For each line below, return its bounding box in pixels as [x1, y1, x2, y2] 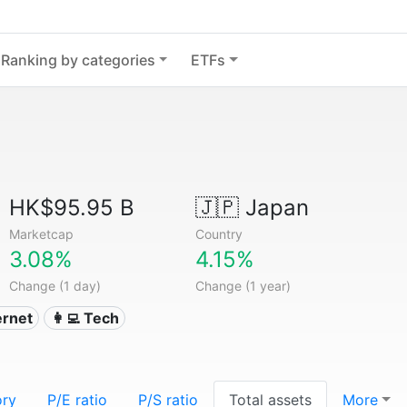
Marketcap [9, 226, 74, 242]
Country [194, 226, 243, 242]
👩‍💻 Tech [50, 309, 119, 327]
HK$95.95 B [9, 194, 135, 221]
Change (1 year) [194, 278, 291, 293]
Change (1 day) [9, 278, 102, 293]
